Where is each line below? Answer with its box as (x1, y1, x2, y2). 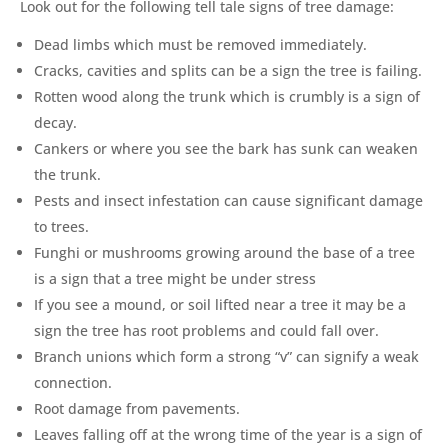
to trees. (34, 216, 89, 236)
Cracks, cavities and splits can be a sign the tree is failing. (34, 60, 422, 80)
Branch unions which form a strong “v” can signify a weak (34, 346, 419, 366)
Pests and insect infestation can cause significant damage (34, 190, 423, 210)
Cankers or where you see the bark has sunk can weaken (34, 138, 418, 158)
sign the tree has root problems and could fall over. (34, 320, 379, 340)
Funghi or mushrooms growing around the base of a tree (34, 242, 415, 262)
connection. (34, 372, 112, 392)
